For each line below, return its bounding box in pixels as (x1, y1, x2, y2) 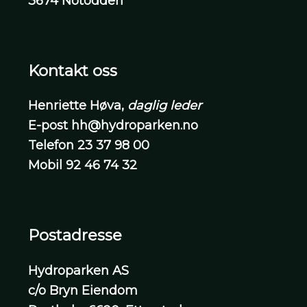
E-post (28, 118, 69, 134)
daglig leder (124, 98, 202, 114)
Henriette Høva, (28, 98, 125, 114)
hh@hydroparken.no (71, 118, 199, 134)
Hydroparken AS (28, 262, 130, 278)
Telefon (28, 138, 75, 153)
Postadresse (28, 225, 123, 245)
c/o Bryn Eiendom (28, 282, 138, 298)
